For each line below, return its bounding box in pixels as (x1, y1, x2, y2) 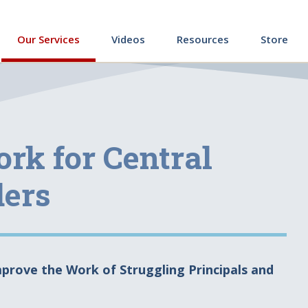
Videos (111, 32, 145, 46)
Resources (177, 32, 229, 46)
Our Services (17, 32, 80, 46)
